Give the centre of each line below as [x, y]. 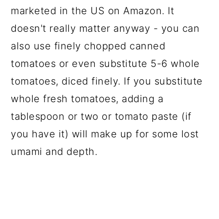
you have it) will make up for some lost [105, 134]
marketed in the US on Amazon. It [93, 11]
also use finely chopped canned [88, 46]
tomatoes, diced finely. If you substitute [107, 81]
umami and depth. [54, 152]
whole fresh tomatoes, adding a [87, 99]
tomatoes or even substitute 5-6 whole [105, 64]
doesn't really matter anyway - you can [105, 28]
